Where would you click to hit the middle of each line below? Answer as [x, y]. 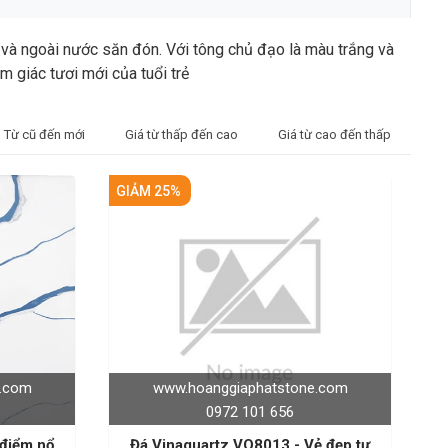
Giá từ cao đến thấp [334, 134]
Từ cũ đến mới [44, 134]
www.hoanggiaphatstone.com [250, 388]
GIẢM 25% [148, 190]
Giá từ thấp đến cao [181, 134]
